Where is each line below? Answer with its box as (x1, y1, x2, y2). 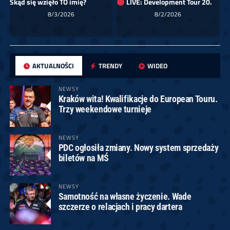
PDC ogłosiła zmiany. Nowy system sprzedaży (58, 142, 219, 154)
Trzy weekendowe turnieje (58, 104, 151, 115)
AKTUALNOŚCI (31, 61, 74, 71)
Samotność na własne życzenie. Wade (58, 191, 191, 202)
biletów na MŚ (58, 152, 109, 164)
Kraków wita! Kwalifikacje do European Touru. (58, 93, 218, 105)
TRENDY (97, 61, 123, 71)
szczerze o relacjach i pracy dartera (58, 201, 182, 213)
